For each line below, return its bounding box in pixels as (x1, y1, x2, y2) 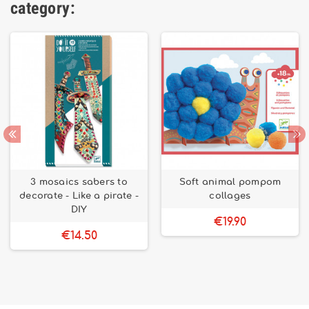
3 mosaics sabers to (30, 177, 128, 187)
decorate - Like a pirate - (19, 190, 139, 201)
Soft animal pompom (179, 177, 281, 187)
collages (209, 190, 251, 201)
